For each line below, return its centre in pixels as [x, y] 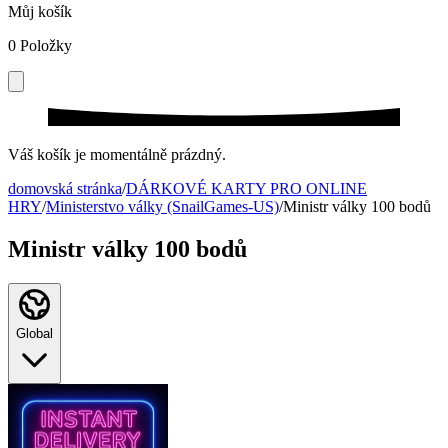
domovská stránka [65, 189]
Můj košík [40, 11]
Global [34, 334]
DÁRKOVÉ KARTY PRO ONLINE [246, 189]
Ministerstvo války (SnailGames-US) [162, 207]
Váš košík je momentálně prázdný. [117, 155]
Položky [46, 45]
